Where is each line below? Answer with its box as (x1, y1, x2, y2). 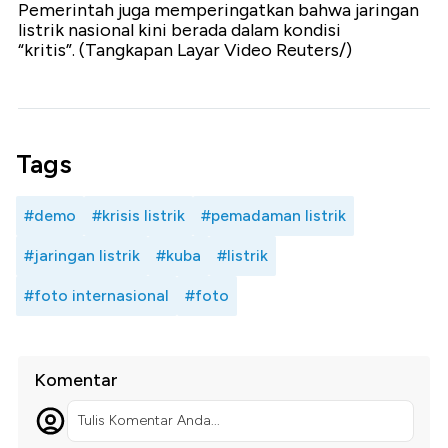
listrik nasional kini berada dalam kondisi (18, 19, 341, 42)
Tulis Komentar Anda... (77, 412, 220, 430)
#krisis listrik (92, 206, 185, 226)
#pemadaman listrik (201, 206, 346, 226)
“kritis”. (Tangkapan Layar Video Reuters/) (18, 39, 352, 62)
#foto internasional (24, 286, 169, 306)
